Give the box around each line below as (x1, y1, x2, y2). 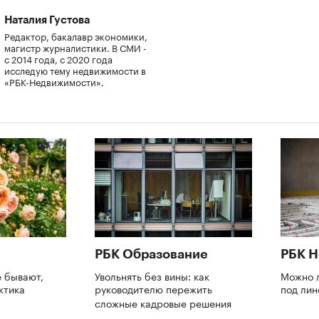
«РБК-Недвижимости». (4, 73, 104, 88)
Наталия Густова (4, 14, 90, 26)
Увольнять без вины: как (95, 267, 209, 283)
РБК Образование (95, 247, 208, 261)
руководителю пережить (95, 280, 212, 296)
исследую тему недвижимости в (4, 62, 146, 77)
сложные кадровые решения (95, 294, 234, 310)
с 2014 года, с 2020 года (4, 51, 113, 66)
